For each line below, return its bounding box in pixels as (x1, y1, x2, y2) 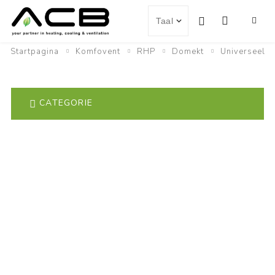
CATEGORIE (39, 97, 93, 109)
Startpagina (10, 46, 59, 57)
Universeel (220, 46, 265, 57)
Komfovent (75, 46, 120, 57)
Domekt (171, 46, 204, 57)
